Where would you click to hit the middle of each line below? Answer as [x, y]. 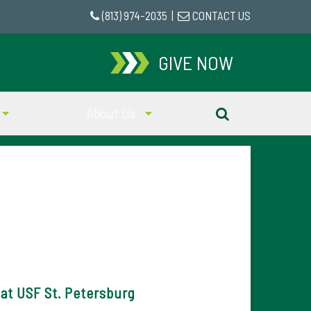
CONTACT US [221, 15]
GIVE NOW [195, 62]
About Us [112, 113]
